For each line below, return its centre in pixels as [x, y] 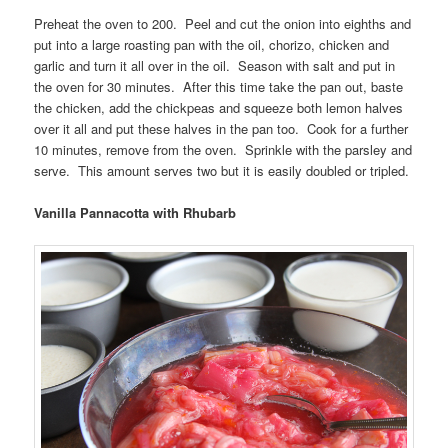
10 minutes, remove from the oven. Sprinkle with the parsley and [223, 150]
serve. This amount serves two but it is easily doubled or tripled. [222, 171]
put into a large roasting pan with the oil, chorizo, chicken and [212, 45]
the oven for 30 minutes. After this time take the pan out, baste [219, 87]
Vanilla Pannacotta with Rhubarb [135, 213]
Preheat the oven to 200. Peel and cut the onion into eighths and [223, 24]
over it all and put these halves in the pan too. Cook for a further [221, 129]
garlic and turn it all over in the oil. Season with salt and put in [215, 66]
